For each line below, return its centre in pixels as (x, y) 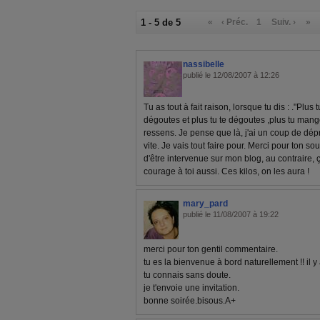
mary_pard (205, 204)
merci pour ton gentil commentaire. (211, 249)
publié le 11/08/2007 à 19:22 (231, 214)
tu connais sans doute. (187, 275)
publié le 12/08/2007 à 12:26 (231, 75)
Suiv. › (284, 22)
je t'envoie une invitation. (191, 288)
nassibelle (204, 64)
